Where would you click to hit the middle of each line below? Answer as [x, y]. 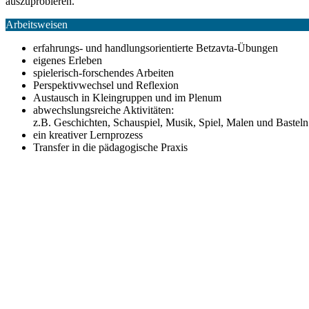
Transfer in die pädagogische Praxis [110, 147]
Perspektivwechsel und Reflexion [106, 85]
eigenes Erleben [68, 60]
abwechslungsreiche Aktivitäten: [103, 110]
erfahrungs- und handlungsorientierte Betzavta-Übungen [156, 48]
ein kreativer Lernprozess [88, 135]
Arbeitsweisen [37, 24]
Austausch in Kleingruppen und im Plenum [127, 98]
